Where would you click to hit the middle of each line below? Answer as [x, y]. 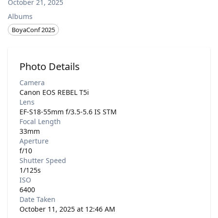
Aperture [34, 141]
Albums [20, 17]
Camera [32, 83]
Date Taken [37, 200]
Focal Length [40, 122]
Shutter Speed [43, 161]
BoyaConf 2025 [33, 29]
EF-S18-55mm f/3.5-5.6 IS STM [68, 112]
